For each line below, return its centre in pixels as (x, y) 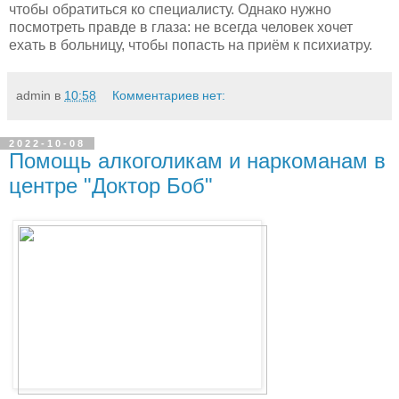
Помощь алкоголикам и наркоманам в (197, 161)
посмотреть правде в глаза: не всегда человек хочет (181, 28)
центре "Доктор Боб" (111, 186)
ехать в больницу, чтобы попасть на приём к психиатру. (191, 45)
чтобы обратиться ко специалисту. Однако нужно (170, 10)
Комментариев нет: (169, 96)
